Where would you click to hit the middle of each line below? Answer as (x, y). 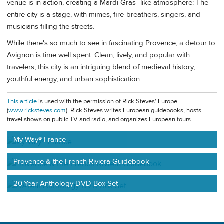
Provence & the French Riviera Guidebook (82, 161)
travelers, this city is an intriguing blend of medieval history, (101, 67)
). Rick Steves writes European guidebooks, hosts (134, 111)
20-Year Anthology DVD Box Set (66, 183)
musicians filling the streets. (51, 26)
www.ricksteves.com (37, 111)
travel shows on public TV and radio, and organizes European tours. (100, 120)
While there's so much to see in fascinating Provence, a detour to (111, 43)
